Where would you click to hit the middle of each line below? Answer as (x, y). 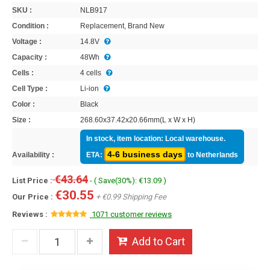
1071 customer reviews (131, 215)
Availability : (33, 155)
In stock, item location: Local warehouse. (156, 139)
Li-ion (89, 89)
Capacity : (30, 58)
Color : (24, 105)
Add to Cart (158, 242)
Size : (21, 120)
